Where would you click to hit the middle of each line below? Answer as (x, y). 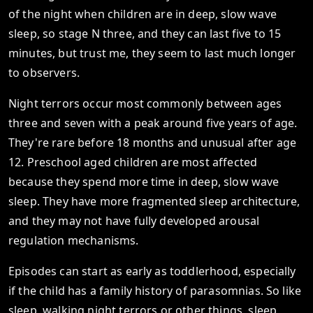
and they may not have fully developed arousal (134, 221)
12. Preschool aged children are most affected (133, 162)
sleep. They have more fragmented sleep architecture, (154, 201)
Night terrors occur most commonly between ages (145, 103)
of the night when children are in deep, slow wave (143, 14)
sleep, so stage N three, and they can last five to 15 (145, 34)
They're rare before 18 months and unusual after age (153, 143)
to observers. (44, 73)
